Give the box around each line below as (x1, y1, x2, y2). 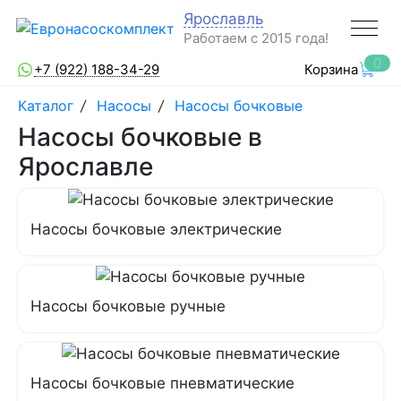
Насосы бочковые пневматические (30, 374, 294, 392)
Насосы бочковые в (18, 122, 262, 152)
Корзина (304, 60, 358, 78)
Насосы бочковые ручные (30, 297, 226, 315)
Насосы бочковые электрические (30, 220, 282, 238)
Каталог (18, 97, 78, 115)
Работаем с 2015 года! (183, 30, 328, 47)
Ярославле (18, 151, 153, 182)
